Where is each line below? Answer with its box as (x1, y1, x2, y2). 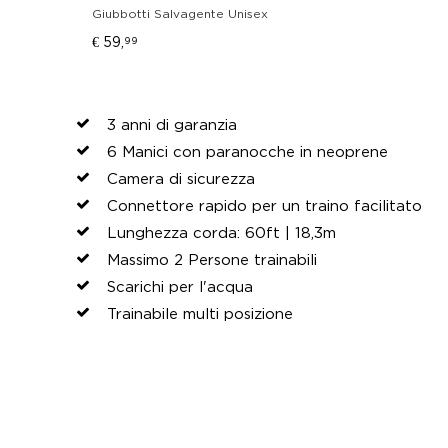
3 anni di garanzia (107, 116, 237, 132)
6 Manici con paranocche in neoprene (107, 143, 388, 159)
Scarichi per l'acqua (107, 278, 253, 294)
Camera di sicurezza (107, 170, 255, 186)
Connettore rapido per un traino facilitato (107, 197, 422, 213)
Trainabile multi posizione (107, 305, 293, 321)
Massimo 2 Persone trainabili (107, 251, 317, 267)
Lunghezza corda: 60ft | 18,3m (107, 224, 336, 240)
